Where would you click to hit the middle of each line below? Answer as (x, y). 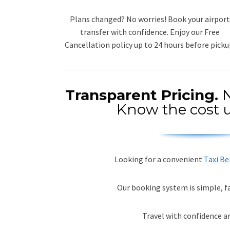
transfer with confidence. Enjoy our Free (150, 32)
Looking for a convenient (159, 159)
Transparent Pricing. (143, 95)
